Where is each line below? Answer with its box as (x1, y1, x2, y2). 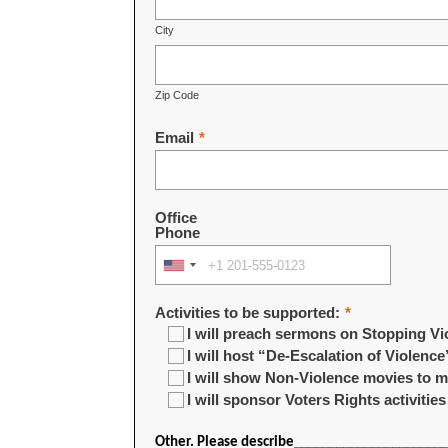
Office (155, 209, 198, 227)
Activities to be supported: (155, 304, 341, 322)
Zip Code (155, 89, 200, 102)
